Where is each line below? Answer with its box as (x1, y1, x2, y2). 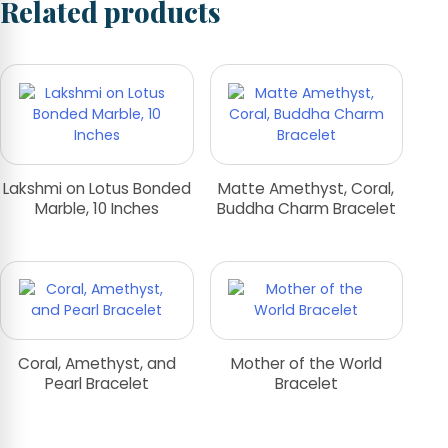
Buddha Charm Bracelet (216, 197, 396, 219)
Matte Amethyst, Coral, (218, 177, 395, 199)
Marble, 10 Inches (34, 197, 159, 219)
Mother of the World (230, 353, 382, 375)
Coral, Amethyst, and (17, 353, 176, 375)
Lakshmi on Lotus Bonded (2, 177, 191, 199)
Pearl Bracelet (44, 373, 149, 395)
